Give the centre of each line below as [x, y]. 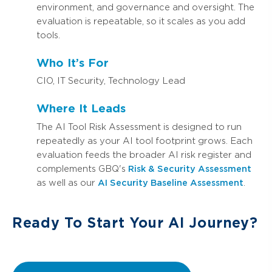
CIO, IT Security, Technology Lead [111, 81]
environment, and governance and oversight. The [145, 7]
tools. [48, 35]
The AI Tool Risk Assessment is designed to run [139, 127]
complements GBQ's [82, 168]
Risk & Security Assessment [190, 168]
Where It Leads [81, 109]
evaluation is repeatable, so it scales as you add [141, 21]
